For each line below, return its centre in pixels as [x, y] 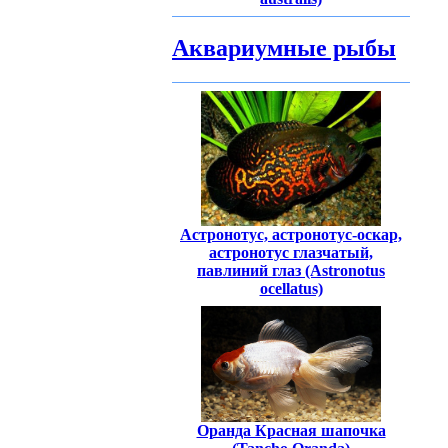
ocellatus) [291, 289]
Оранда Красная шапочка [291, 431]
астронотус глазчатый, [291, 253]
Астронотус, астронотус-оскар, [291, 235]
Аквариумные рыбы [284, 48]
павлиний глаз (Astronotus [291, 271]
